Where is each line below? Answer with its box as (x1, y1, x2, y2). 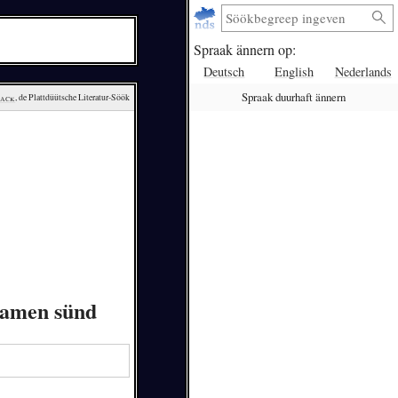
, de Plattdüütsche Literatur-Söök (15, 92, 131, 104)
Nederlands (334, 62, 392, 80)
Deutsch (203, 62, 245, 80)
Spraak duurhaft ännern (242, 89, 346, 106)
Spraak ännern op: (193, 40, 296, 60)
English (274, 62, 314, 80)
